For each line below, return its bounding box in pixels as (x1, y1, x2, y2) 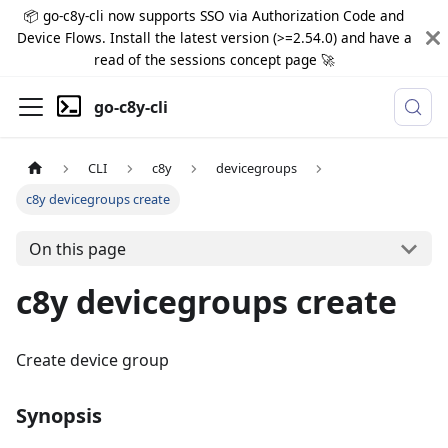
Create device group (16, 349, 169, 372)
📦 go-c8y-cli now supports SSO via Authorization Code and (24, 6, 404, 25)
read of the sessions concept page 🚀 (93, 50, 335, 69)
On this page (28, 237, 126, 260)
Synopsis (16, 402, 102, 430)
